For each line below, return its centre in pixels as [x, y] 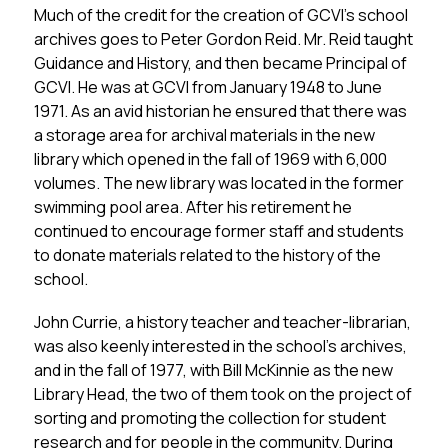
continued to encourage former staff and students [218, 231]
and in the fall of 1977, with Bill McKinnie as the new [213, 370]
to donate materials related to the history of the [207, 255]
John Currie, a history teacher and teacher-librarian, [222, 322]
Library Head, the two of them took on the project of [222, 394]
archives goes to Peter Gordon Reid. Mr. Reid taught [223, 39]
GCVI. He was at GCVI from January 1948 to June [207, 87]
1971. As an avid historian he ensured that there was [220, 111]
